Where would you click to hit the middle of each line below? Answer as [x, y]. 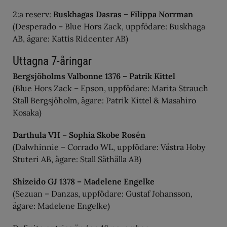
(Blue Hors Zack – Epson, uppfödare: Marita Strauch [110, 88]
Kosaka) [27, 112]
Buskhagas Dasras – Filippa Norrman [123, 14]
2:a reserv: [33, 14]
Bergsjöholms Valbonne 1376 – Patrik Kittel [94, 76]
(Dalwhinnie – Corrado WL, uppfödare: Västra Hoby [109, 147]
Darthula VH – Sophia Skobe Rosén [79, 135]
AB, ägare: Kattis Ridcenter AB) [70, 39]
